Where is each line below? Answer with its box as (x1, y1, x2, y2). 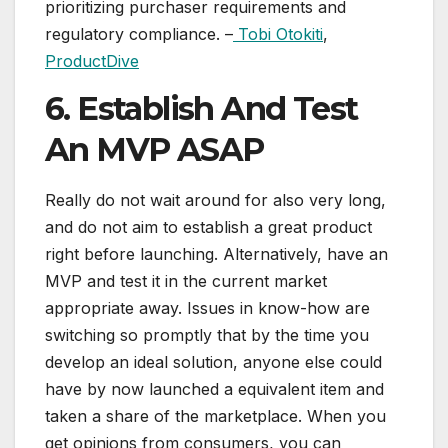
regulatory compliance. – (45, 23, 233, 44)
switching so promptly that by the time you (45, 325, 369, 346)
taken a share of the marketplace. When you (45, 406, 386, 427)
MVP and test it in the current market (45, 271, 327, 292)
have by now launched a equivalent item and (45, 379, 384, 400)
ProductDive (45, 50, 139, 71)
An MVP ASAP (45, 129, 264, 169)
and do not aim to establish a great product (45, 217, 372, 238)
